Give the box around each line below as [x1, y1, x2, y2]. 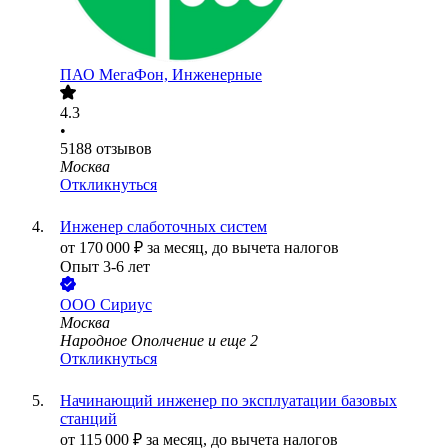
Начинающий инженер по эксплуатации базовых [60, 392, 397, 410]
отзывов [96, 140, 152, 158]
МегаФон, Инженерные [99, 66, 262, 84]
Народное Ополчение [60, 332, 204, 350]
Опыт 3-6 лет [60, 258, 150, 276]
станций [60, 410, 117, 428]
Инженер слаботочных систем [60, 218, 267, 236]
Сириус [100, 296, 152, 314]
